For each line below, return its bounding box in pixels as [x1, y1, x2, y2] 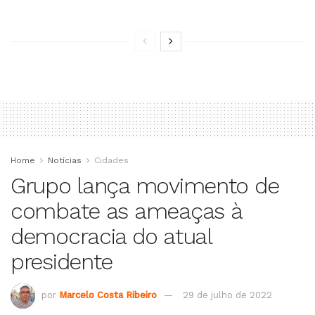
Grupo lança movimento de [11, 172, 279, 200]
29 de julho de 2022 [183, 290, 272, 301]
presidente [11, 248, 113, 276]
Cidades [94, 155, 129, 166]
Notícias [48, 155, 82, 166]
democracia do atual [11, 223, 212, 250]
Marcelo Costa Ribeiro [59, 290, 157, 301]
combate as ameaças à [11, 198, 242, 225]
